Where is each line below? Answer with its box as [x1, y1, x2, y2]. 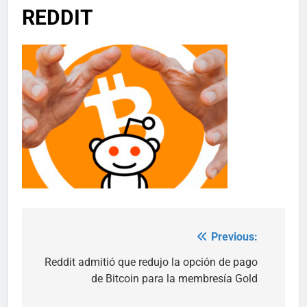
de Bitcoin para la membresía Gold [91, 271, 258, 285]
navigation [35, 255, 112, 275]
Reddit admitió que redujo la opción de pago [45, 255, 258, 269]
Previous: [211, 230, 258, 243]
